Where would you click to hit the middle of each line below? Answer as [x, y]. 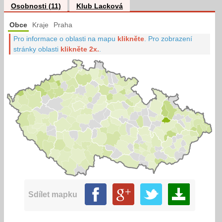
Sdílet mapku [53, 194]
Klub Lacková [99, 6]
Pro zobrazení [170, 38]
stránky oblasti [37, 49]
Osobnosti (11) [36, 6]
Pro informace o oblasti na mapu [66, 38]
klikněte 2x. [80, 49]
